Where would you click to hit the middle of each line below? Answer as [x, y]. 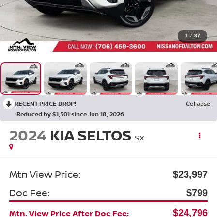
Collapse [198, 103]
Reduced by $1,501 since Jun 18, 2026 [70, 114]
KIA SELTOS [90, 135]
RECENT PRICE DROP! [45, 103]
